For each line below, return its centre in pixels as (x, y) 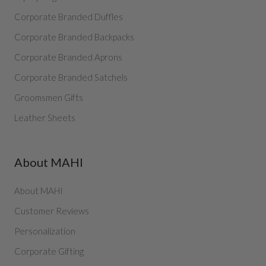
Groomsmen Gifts (49, 98)
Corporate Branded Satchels (71, 77)
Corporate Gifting (49, 251)
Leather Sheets (45, 118)
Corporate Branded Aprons (68, 57)
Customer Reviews (52, 211)
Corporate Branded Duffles (69, 17)
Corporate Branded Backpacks (74, 37)
